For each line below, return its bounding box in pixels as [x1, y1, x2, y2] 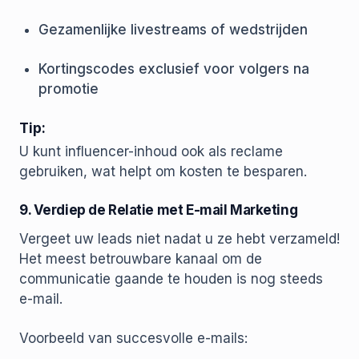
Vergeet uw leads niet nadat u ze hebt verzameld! [19, 231, 340, 248]
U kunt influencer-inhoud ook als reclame [19, 143, 283, 160]
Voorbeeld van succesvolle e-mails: [19, 330, 248, 347]
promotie [38, 81, 99, 98]
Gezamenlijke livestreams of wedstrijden [38, 22, 308, 38]
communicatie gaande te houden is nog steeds [19, 271, 323, 288]
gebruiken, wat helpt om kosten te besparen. [19, 163, 307, 180]
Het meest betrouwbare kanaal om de [19, 251, 262, 268]
